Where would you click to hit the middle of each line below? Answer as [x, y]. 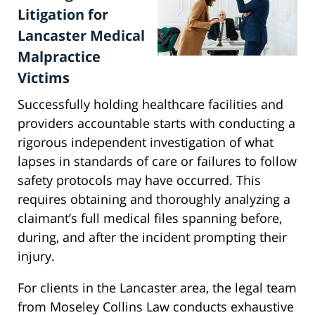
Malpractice [59, 57]
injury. [36, 256]
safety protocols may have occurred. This [139, 180]
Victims [44, 78]
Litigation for [63, 15]
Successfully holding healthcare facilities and [150, 104]
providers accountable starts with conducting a [156, 123]
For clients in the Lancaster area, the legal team [157, 288]
